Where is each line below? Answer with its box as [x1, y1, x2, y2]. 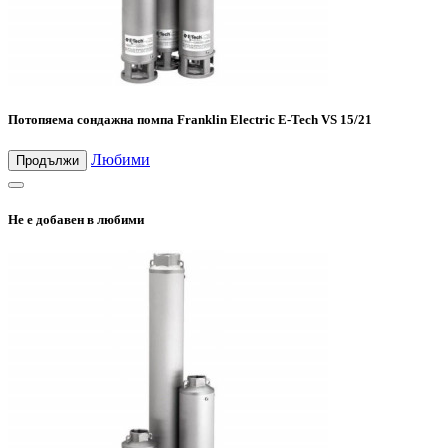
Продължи [16, 153, 79, 169]
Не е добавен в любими [8, 211, 144, 227]
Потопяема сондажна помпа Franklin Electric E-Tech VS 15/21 [8, 112, 372, 128]
